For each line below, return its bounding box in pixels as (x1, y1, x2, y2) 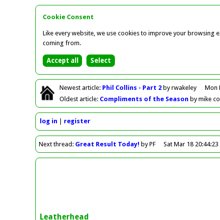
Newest (59, 83, 81, 91)
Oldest (59, 95, 79, 103)
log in (39, 117, 57, 125)
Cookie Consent (43, 13, 94, 21)
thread (52, 140, 73, 148)
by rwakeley (163, 83, 197, 91)
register (63, 117, 90, 125)
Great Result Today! (75, 140, 140, 148)
